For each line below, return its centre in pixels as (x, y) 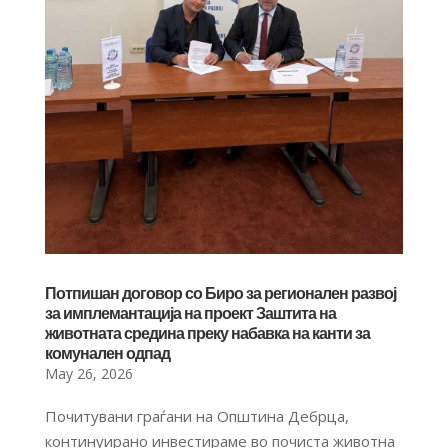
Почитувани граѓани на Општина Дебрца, (196, 415)
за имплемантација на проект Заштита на (190, 313)
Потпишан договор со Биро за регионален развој (220, 293)
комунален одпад (107, 353)
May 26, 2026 (88, 373)
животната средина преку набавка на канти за (207, 333)
